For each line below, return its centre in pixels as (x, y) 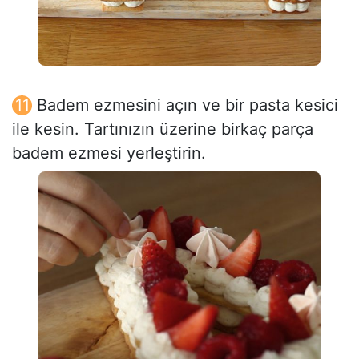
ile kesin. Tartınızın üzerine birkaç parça (163, 129)
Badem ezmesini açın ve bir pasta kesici (188, 105)
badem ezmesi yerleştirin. (109, 153)
